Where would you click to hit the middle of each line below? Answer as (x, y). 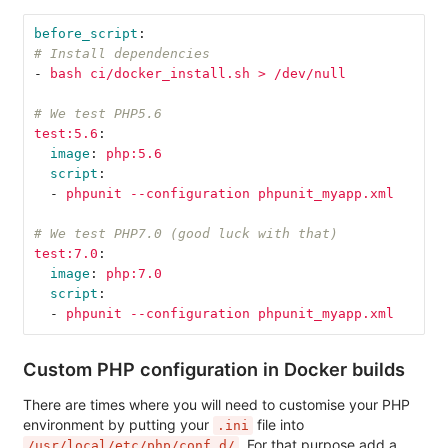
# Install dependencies (121, 54)
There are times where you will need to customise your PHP (216, 404)
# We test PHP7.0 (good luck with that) (185, 234)
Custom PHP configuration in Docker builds (214, 368)
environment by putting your (118, 424)
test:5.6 (65, 134)
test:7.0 (65, 254)
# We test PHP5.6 (97, 114)
